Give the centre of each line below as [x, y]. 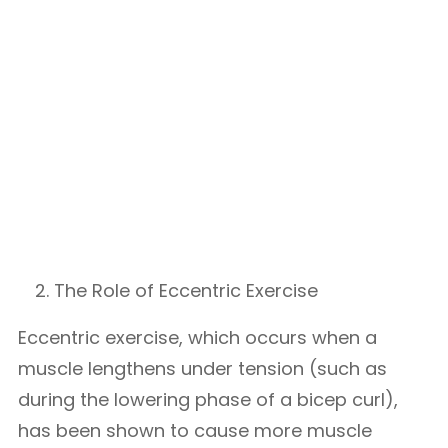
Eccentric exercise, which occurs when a [197, 337]
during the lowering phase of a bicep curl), [208, 399]
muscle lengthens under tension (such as [202, 368]
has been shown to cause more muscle [195, 430]
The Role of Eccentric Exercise [186, 290]
